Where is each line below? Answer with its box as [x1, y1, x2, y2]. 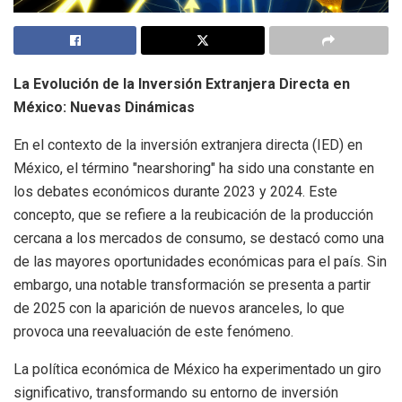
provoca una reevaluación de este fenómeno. [13, 323, 293, 341]
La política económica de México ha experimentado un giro [13, 361, 381, 379]
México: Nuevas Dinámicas [13, 99, 195, 117]
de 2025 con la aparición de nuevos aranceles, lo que [13, 300, 345, 318]
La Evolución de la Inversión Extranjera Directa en [13, 75, 350, 93]
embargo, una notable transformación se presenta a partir [13, 276, 371, 294]
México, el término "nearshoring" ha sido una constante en [13, 160, 374, 178]
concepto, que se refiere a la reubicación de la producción [13, 206, 373, 224]
